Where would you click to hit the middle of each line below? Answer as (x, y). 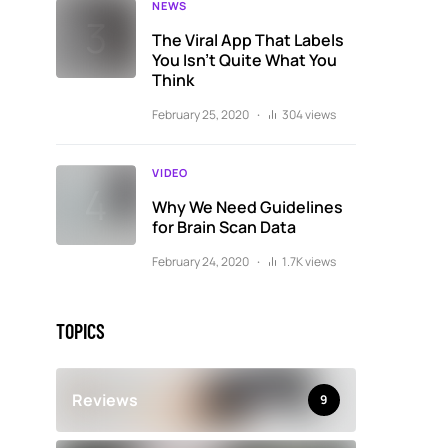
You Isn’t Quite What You (244, 60)
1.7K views (309, 261)
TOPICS (80, 331)
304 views (309, 114)
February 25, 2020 (200, 114)
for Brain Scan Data (224, 227)
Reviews (105, 400)
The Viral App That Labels (248, 40)
